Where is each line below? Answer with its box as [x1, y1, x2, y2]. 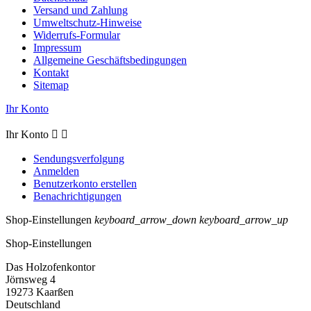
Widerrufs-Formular [33, 29, 120, 42]
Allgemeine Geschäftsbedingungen [33, 54, 187, 67]
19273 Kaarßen [6, 286, 74, 299]
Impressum [33, 42, 81, 54]
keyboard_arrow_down [94, 214, 196, 226]
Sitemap [33, 79, 69, 92]
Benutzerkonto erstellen [33, 178, 137, 190]
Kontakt [33, 67, 69, 79]
